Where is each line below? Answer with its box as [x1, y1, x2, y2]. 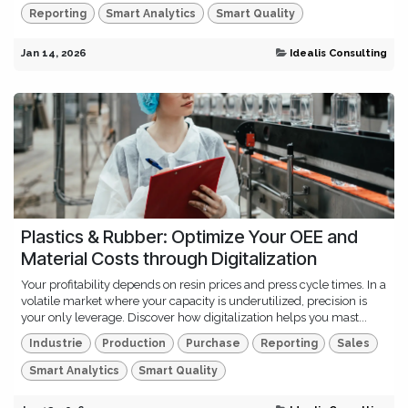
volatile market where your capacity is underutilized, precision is [21, 293, 367, 308]
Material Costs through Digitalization [21, 247, 317, 270]
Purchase [185, 336, 240, 350]
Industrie [28, 336, 83, 350]
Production [102, 336, 167, 350]
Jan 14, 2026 [21, 46, 87, 59]
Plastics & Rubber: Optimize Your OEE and [21, 225, 358, 248]
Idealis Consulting [290, 46, 387, 59]
